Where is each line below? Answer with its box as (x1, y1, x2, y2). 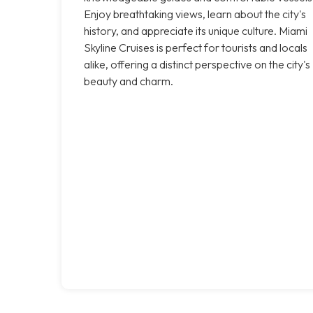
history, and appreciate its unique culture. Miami (84, 23, 307, 38)
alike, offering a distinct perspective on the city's (84, 57, 310, 71)
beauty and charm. (84, 73, 173, 88)
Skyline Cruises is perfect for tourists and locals (84, 40, 307, 54)
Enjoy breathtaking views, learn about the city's (84, 6, 306, 21)
